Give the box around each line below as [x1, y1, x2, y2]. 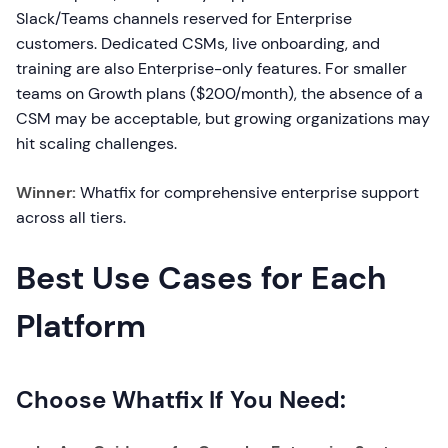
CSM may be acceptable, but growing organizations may [16, 108, 430, 129]
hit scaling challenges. [16, 133, 177, 154]
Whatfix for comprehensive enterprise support [76, 182, 419, 203]
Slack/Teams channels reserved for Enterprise [16, 8, 352, 29]
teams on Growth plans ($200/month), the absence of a [16, 83, 423, 104]
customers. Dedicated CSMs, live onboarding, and [16, 33, 380, 54]
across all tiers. [16, 207, 126, 228]
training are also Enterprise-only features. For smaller [16, 58, 407, 79]
